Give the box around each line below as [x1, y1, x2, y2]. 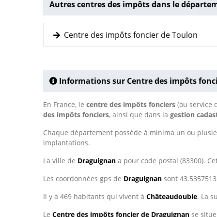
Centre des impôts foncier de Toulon [60, 30, 198, 41]
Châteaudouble [146, 192, 197, 201]
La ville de [43, 156, 77, 166]
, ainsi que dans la [109, 110, 170, 120]
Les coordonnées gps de [43, 174, 124, 184]
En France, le [43, 100, 86, 109]
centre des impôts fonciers [86, 100, 175, 109]
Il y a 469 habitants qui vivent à [43, 192, 146, 201]
